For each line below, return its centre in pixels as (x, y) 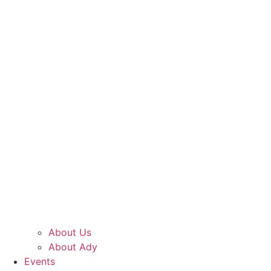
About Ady (73, 247)
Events (40, 262)
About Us (70, 233)
